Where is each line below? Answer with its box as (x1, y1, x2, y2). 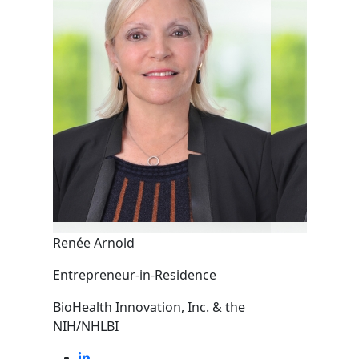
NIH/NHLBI (52, 317, 119, 335)
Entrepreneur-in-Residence (52, 266, 216, 284)
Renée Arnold (52, 234, 135, 252)
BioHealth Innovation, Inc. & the (52, 298, 245, 316)
